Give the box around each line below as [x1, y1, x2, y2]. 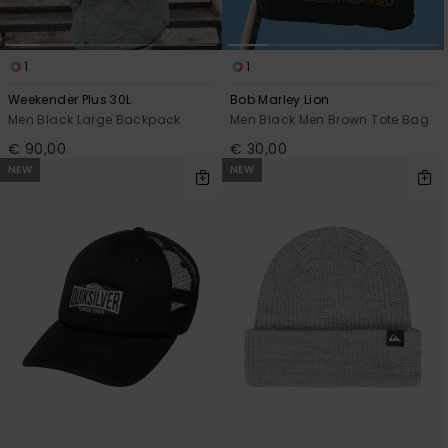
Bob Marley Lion [230, 90, 330, 108]
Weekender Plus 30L [8, 90, 132, 108]
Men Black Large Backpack [8, 110, 181, 128]
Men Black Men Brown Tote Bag [230, 110, 430, 128]
